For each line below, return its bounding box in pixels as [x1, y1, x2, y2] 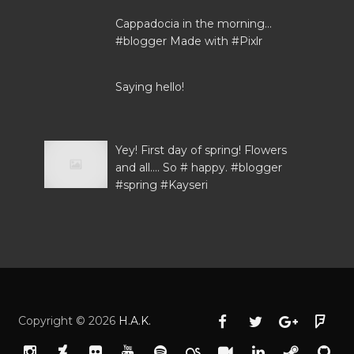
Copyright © [18, 314, 89, 329]
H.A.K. [119, 314, 152, 329]
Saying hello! [115, 80, 185, 95]
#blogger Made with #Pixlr [115, 34, 263, 49]
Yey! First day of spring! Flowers [115, 143, 288, 158]
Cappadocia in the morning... [115, 17, 273, 32]
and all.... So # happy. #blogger [115, 160, 283, 175]
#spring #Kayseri [115, 178, 209, 193]
